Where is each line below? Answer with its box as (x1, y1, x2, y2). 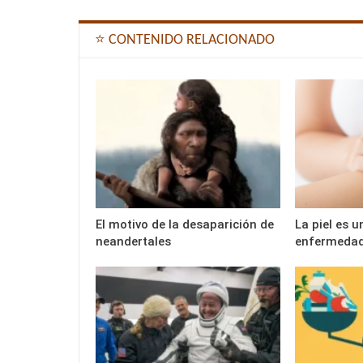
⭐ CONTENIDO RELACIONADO (95, 32, 275, 49)
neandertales (96, 234, 171, 250)
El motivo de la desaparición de (96, 217, 274, 233)
